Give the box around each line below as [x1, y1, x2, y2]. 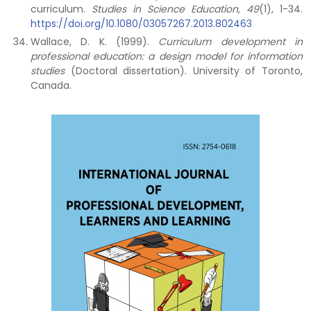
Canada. [31, 78, 72, 92]
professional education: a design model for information [31, 49, 303, 63]
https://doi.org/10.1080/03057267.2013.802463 [31, 17, 252, 31]
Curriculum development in [158, 35, 303, 49]
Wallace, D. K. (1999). [31, 35, 159, 49]
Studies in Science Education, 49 [92, 2, 259, 16]
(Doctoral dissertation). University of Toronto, [65, 64, 303, 78]
